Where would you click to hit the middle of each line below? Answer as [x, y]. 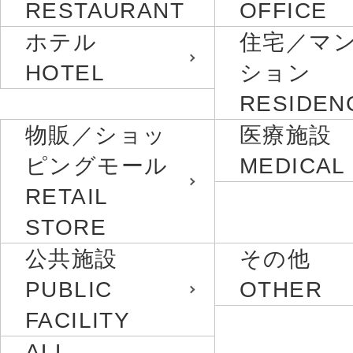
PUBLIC [69, 290]
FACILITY [78, 321]
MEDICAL [293, 166]
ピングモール [97, 166]
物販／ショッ [96, 136]
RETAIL [67, 197]
